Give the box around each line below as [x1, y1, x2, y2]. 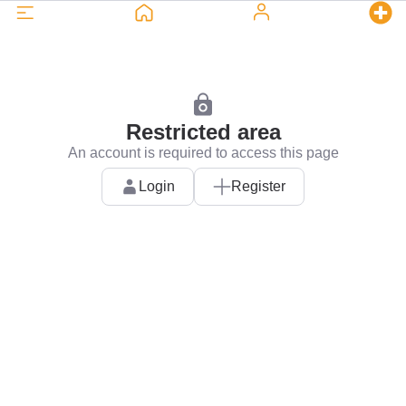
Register [231, 179, 285, 194]
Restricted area [125, 120, 281, 144]
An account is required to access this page [67, 145, 339, 160]
